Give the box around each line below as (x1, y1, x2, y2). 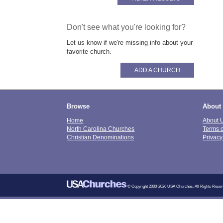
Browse (67, 103, 90, 111)
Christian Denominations (67, 134, 134, 141)
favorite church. (67, 47, 112, 55)
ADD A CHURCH (134, 66, 181, 74)
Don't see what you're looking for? (67, 22, 186, 31)
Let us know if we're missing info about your (67, 38, 193, 46)
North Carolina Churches (67, 125, 135, 132)
